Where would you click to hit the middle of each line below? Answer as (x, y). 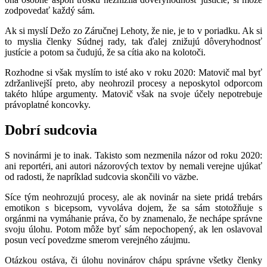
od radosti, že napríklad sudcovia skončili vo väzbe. (102, 176)
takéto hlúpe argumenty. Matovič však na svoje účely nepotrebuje (133, 94)
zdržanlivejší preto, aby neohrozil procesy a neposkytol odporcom (133, 83)
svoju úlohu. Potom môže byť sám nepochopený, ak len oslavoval (133, 229)
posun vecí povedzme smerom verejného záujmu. (97, 240)
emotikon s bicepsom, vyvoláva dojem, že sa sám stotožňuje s (133, 207)
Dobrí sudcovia (51, 130)
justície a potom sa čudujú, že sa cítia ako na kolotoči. (105, 52)
